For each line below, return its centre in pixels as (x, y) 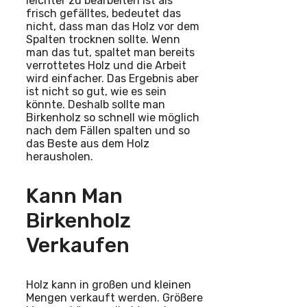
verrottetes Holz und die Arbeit (106, 65)
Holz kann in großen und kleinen (109, 284)
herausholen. (60, 156)
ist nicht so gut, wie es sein (96, 91)
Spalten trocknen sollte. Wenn (103, 39)
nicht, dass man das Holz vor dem (113, 26)
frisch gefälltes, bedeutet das (103, 13)
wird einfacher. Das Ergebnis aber (112, 78)
